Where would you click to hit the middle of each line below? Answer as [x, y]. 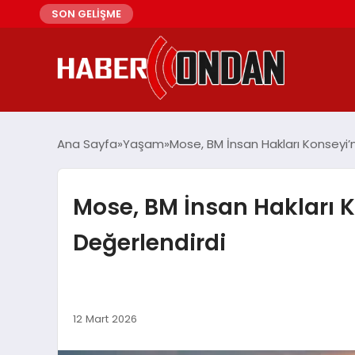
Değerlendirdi [149, 243]
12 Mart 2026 [105, 319]
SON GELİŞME [86, 14]
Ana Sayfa [87, 144]
